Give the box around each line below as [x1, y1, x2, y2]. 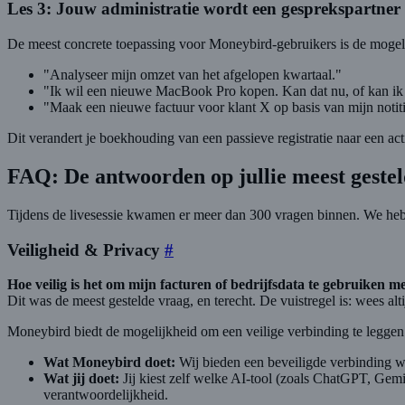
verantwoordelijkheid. [43, 387, 168, 403]
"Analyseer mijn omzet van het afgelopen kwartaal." [43, 67, 342, 83]
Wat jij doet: [43, 371, 119, 387]
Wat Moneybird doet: [43, 354, 175, 371]
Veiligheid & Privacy [7, 240, 160, 259]
